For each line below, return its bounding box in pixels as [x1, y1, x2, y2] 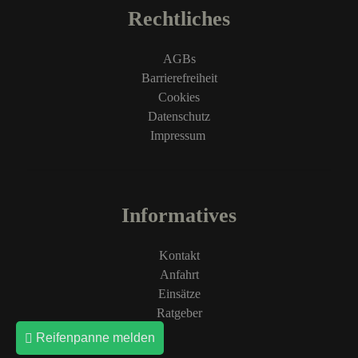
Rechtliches [128, 7, 230, 30]
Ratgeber [156, 306, 202, 320]
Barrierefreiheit [141, 71, 217, 85]
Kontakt [158, 249, 200, 262]
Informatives [121, 204, 237, 227]
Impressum [149, 129, 209, 142]
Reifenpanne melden [33, 331, 155, 344]
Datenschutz [148, 109, 210, 123]
